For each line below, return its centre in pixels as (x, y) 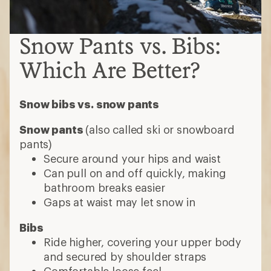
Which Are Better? (109, 70)
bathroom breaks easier (104, 187)
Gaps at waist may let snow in (119, 202)
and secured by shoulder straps (125, 256)
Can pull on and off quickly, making (135, 173)
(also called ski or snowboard (160, 129)
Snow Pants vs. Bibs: (120, 45)
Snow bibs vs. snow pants (90, 104)
